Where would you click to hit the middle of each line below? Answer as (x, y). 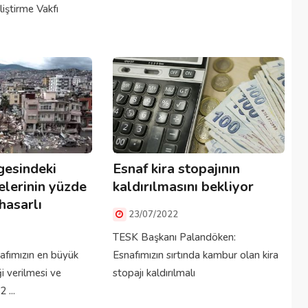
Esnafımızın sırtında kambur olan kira (195, 255)
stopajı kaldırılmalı (154, 273)
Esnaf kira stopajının (176, 169)
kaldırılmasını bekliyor (183, 187)
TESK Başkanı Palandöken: (174, 238)
